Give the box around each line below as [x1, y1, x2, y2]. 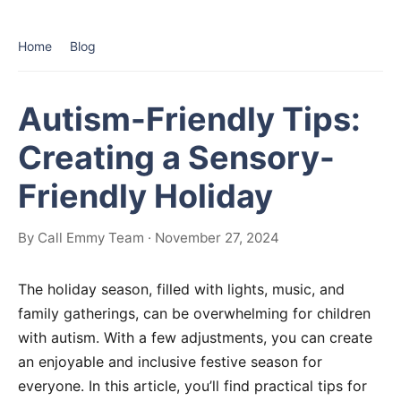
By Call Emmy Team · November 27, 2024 [18, 229, 279, 246]
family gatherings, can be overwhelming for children [18, 304, 371, 322]
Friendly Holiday [18, 176, 273, 216]
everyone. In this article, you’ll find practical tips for [18, 377, 367, 395]
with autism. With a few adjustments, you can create [18, 328, 372, 346]
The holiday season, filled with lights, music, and [18, 280, 345, 298]
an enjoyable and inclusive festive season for [18, 353, 322, 371]
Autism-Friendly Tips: [18, 99, 361, 139]
